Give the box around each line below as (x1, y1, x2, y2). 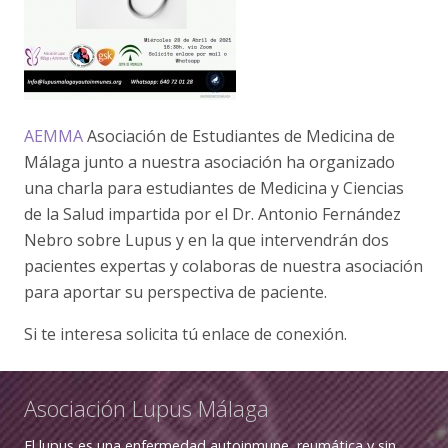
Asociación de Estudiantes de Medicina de (83, 125, 395, 147)
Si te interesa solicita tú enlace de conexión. (24, 323, 347, 345)
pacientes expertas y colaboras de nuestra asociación (24, 255, 423, 277)
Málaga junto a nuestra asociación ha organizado (24, 151, 395, 173)
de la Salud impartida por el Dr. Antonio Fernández (24, 203, 401, 225)
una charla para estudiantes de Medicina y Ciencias (24, 177, 404, 199)
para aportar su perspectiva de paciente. (24, 281, 327, 303)
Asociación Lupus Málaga (24, 393, 269, 423)
